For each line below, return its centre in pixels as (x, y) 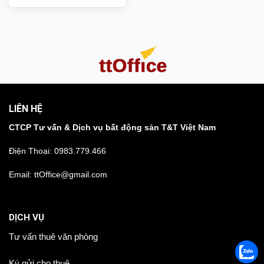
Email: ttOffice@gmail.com (58, 175)
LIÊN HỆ (26, 108)
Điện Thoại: (32, 151)
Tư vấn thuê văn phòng (53, 236)
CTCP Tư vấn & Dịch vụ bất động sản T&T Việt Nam (112, 127)
